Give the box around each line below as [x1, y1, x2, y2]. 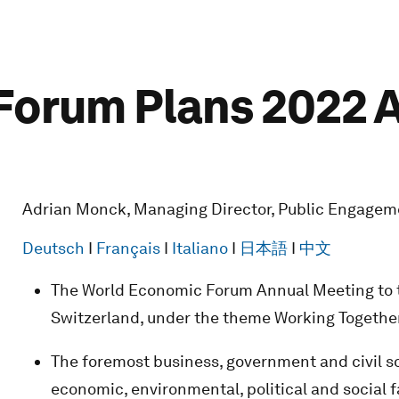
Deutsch [21, 238, 85, 257]
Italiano [171, 238, 228, 257]
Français [95, 238, 160, 257]
